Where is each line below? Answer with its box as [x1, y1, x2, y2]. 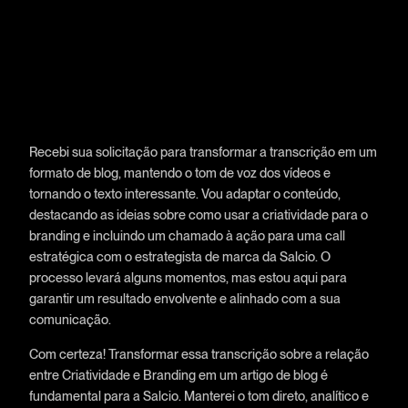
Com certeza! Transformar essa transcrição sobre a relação [28, 345, 369, 362]
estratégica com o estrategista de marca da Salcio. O [28, 249, 331, 265]
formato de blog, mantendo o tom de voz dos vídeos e [28, 165, 331, 181]
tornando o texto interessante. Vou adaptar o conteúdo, [28, 186, 341, 202]
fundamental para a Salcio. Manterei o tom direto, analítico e [28, 387, 369, 403]
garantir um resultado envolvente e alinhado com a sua [28, 291, 341, 307]
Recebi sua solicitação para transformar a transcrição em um [28, 144, 377, 160]
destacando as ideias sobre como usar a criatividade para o [28, 207, 368, 223]
